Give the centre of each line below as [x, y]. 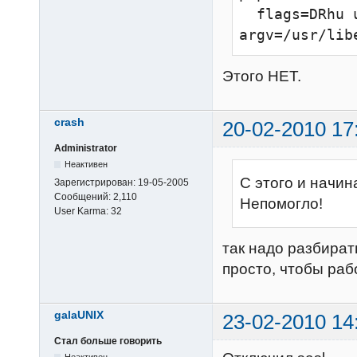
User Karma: [82, 211]
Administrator [86, 148]
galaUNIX [79, 314]
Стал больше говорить [108, 341]
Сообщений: [84, 196]
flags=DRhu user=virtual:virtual [248, 14]
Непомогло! [281, 204]
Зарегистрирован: [96, 182]
